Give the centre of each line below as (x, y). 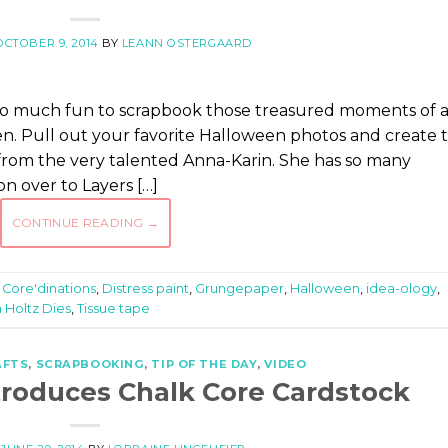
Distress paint (145, 289)
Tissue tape (113, 309)
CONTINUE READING (79, 222)
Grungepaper (239, 289)
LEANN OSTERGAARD (186, 42)
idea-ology (401, 289)
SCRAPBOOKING (90, 363)
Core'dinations (49, 289)
